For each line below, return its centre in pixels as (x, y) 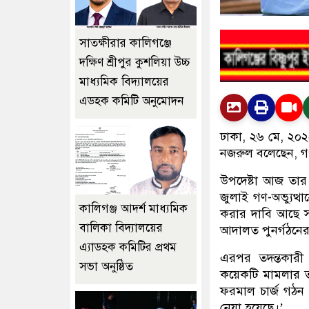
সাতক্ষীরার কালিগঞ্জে (126, 43)
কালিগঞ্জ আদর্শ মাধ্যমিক (133, 208)
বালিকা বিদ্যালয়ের (121, 228)
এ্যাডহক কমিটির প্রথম (128, 247)
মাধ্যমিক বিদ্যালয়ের (124, 81)
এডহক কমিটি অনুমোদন (131, 101)
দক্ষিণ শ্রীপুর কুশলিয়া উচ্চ (135, 62)
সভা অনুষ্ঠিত (106, 266)
